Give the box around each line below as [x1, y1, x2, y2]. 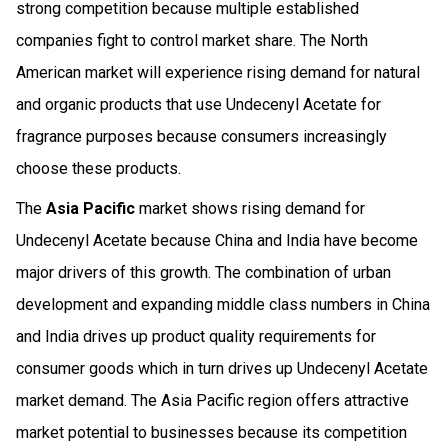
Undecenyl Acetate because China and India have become [16, 230, 418, 250]
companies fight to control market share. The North [16, 30, 368, 50]
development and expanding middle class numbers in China [16, 294, 430, 314]
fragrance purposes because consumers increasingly [16, 126, 387, 146]
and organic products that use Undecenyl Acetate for [16, 94, 381, 114]
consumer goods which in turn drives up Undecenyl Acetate [16, 358, 428, 378]
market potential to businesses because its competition [16, 422, 407, 442]
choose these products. [16, 158, 181, 178]
